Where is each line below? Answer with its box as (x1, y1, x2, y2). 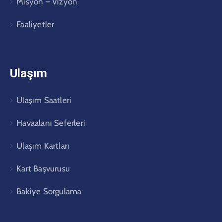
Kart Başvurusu (16, 163, 70, 173)
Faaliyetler (16, 19, 55, 29)
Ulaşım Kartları (16, 140, 70, 151)
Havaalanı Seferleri (16, 117, 86, 128)
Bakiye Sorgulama (16, 186, 82, 196)
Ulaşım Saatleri (16, 95, 72, 105)
